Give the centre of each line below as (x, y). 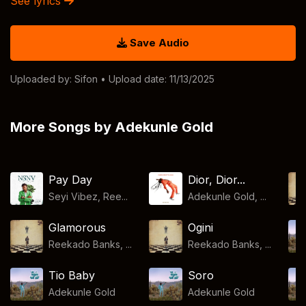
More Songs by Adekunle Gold (112, 127)
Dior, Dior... (216, 180)
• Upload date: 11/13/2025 (156, 79)
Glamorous (78, 227)
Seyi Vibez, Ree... (88, 196)
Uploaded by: (42, 79)
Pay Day (71, 180)
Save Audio (158, 43)
